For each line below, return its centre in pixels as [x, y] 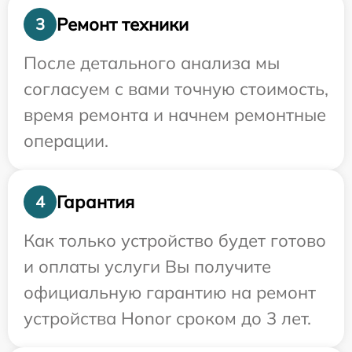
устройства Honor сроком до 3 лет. [167, 318]
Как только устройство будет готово [175, 240]
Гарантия [95, 202]
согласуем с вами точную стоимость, [176, 89]
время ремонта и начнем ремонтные [175, 115]
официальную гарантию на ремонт [170, 292]
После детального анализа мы [152, 63]
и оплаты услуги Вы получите [147, 266]
